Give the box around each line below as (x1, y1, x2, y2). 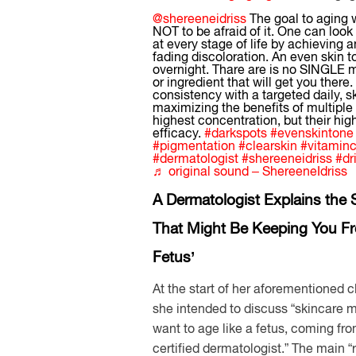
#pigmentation (153, 138, 235, 153)
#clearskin (238, 138, 297, 153)
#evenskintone (270, 126, 354, 140)
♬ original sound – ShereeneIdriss (153, 164, 347, 178)
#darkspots (204, 126, 267, 140)
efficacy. (153, 126, 204, 140)
